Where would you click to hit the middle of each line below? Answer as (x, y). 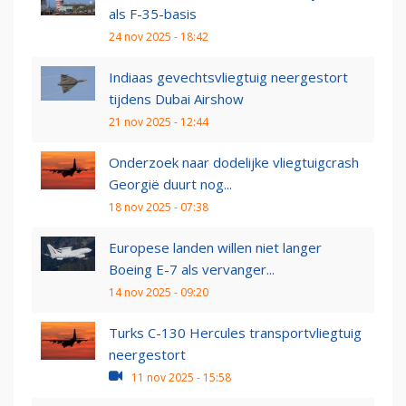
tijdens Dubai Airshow (176, 99)
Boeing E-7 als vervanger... (192, 270)
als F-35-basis (153, 14)
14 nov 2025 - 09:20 (159, 293)
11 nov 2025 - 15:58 (181, 378)
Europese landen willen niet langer (215, 248)
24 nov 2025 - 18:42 (159, 37)
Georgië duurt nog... (170, 184)
